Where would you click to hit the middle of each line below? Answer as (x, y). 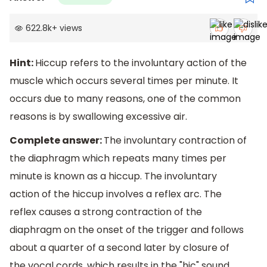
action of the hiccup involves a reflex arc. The (116, 194)
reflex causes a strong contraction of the (106, 212)
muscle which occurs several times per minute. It (124, 81)
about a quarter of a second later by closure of (119, 248)
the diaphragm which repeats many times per (118, 159)
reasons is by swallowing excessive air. (98, 117)
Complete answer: (57, 141)
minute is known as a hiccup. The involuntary (113, 176)
